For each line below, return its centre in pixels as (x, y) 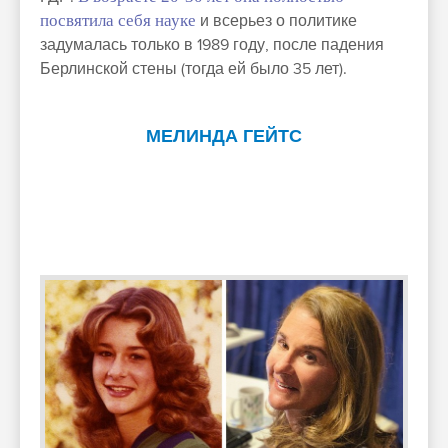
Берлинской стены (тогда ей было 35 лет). (193, 68)
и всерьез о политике (276, 20)
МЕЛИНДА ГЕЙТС (224, 136)
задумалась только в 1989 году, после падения (212, 44)
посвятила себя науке (118, 20)
